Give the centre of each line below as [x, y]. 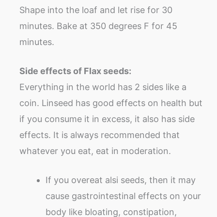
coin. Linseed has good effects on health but [111, 103]
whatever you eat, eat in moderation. [95, 151]
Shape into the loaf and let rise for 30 [96, 10]
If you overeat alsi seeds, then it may [121, 180]
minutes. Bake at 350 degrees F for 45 [98, 26]
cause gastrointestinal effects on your [123, 196]
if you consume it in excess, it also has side [107, 119]
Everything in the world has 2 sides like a [103, 87]
